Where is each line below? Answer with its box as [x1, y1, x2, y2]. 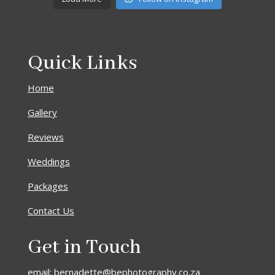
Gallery [27, 106, 57, 118]
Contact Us [27, 204, 74, 217]
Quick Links [27, 50, 137, 76]
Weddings [27, 155, 70, 168]
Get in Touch [27, 234, 141, 260]
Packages [27, 179, 68, 192]
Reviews [27, 130, 64, 143]
